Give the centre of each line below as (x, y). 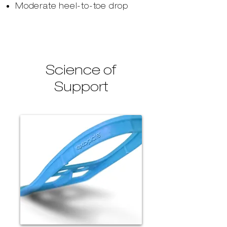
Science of (81, 69)
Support (81, 86)
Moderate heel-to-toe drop (72, 6)
